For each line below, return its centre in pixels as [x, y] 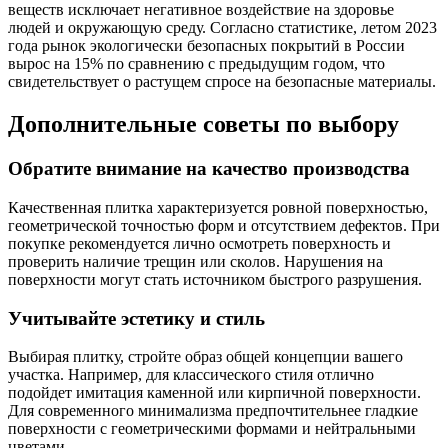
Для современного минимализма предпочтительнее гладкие [213, 411]
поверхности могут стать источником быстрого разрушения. [215, 279]
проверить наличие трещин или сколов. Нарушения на [195, 261]
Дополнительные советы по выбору [203, 124]
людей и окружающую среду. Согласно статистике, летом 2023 [222, 28]
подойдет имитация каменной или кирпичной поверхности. [214, 393]
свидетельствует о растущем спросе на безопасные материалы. [222, 82]
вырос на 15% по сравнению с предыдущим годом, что [196, 64]
